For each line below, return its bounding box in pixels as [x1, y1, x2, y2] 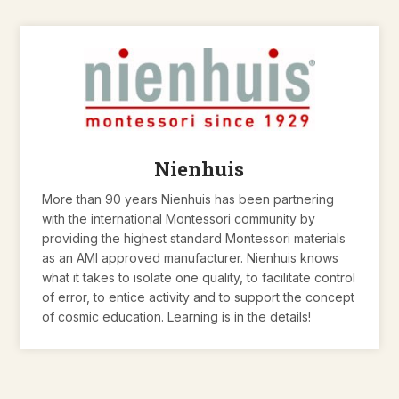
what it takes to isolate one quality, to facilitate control [42, 269, 356, 285]
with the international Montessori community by [42, 210, 316, 226]
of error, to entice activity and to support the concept [42, 289, 355, 305]
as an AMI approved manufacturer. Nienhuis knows [42, 249, 339, 265]
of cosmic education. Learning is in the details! [42, 308, 312, 324]
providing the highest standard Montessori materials [42, 230, 346, 246]
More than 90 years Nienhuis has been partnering [42, 191, 335, 207]
